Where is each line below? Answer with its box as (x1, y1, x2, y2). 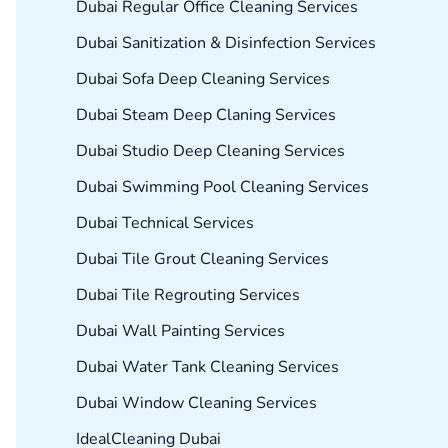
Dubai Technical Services (76, 212, 254, 235)
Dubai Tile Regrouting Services (76, 284, 300, 307)
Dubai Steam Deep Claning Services (76, 104, 336, 127)
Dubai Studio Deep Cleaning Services (76, 140, 345, 163)
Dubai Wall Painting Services (76, 320, 285, 343)
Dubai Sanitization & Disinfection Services (76, 32, 376, 55)
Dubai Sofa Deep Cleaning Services (76, 68, 330, 91)
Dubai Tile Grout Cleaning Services (76, 248, 329, 271)
